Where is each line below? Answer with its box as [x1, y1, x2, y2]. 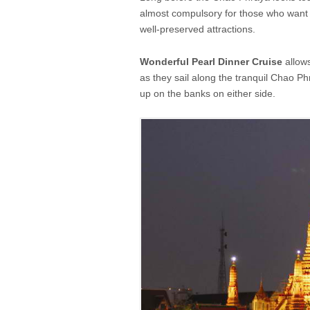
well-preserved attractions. [140, 24, 255, 35]
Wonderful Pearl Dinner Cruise [140, 55, 282, 67]
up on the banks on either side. [140, 87, 275, 99]
